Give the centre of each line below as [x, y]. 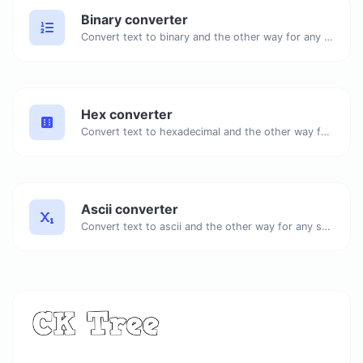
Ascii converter [130, 209]
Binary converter [135, 20]
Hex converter [127, 115]
